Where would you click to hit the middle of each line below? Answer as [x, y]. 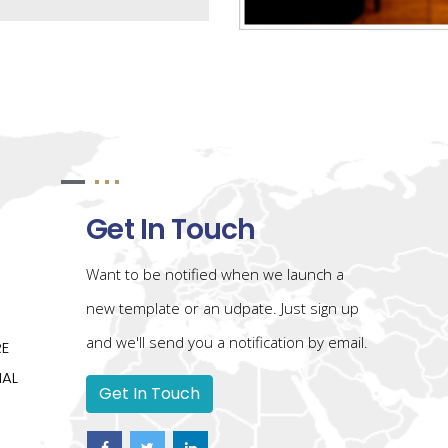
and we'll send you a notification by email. [227, 342]
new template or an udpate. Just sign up [223, 308]
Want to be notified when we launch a [215, 274]
